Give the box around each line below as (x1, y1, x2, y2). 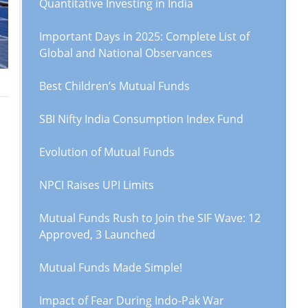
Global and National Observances (39, 45, 212, 60)
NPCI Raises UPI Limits (39, 177, 154, 192)
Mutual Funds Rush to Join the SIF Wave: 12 (39, 210, 261, 225)
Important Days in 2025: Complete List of (39, 29, 250, 44)
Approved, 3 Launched (39, 227, 155, 242)
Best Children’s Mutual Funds (39, 78, 190, 93)
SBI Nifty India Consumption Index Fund (39, 111, 243, 126)
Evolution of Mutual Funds (39, 144, 175, 159)
